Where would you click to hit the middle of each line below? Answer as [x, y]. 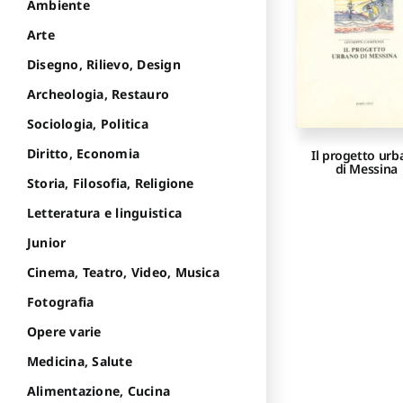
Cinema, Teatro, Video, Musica [123, 273]
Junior [47, 243]
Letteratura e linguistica [104, 213]
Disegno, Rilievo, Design [104, 65]
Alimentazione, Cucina [99, 391]
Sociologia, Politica [88, 124]
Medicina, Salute [80, 362]
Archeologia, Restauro [99, 94]
